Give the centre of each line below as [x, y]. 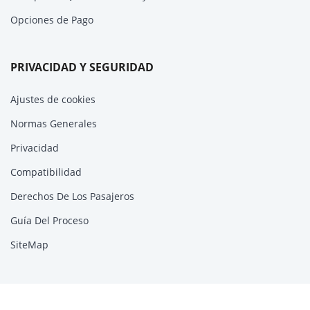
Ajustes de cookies [53, 99]
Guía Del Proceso [49, 220]
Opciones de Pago [52, 19]
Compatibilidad [46, 172]
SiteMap [29, 244]
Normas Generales [54, 123]
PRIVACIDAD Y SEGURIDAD [82, 67]
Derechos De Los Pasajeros [72, 196]
